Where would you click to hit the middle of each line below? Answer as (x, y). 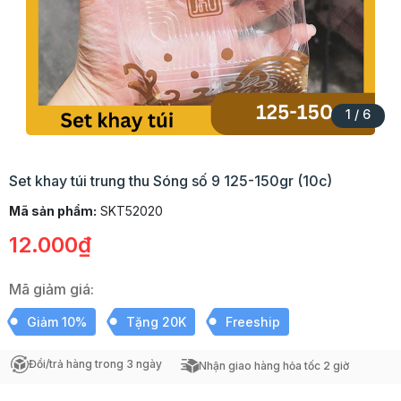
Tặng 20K (156, 322)
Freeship (253, 322)
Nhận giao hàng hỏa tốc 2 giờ (274, 366)
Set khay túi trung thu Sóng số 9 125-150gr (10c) (171, 181)
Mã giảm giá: (51, 289)
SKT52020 (130, 211)
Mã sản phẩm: (53, 211)
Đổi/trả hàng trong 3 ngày (95, 364)
